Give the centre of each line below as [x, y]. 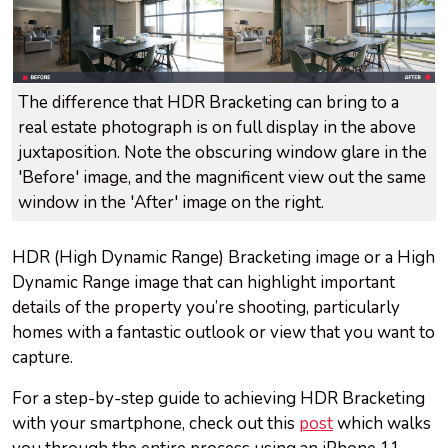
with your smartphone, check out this [155, 424]
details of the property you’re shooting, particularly [206, 308]
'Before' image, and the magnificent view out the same [222, 178]
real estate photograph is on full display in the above [217, 128]
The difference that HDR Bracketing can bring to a [208, 103]
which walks [382, 424]
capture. [42, 358]
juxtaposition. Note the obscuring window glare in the [222, 153]
